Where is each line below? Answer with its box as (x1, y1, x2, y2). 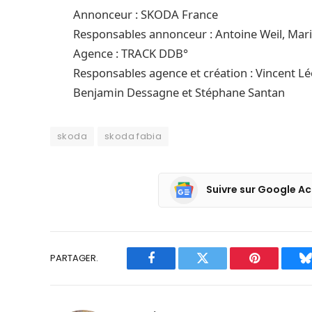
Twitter (201, 262, 238, 275)
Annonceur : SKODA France (73, 6, 219, 22)
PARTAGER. (50, 251, 98, 265)
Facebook (150, 262, 199, 275)
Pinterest (253, 262, 297, 275)
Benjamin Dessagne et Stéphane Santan (73, 84, 286, 100)
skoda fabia (104, 129, 162, 143)
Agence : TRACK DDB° (73, 45, 189, 61)
